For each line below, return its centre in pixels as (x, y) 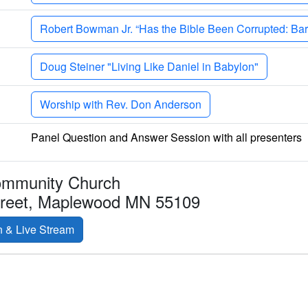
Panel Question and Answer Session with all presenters (166, 137)
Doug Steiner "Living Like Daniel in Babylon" (149, 66)
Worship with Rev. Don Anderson (121, 104)
